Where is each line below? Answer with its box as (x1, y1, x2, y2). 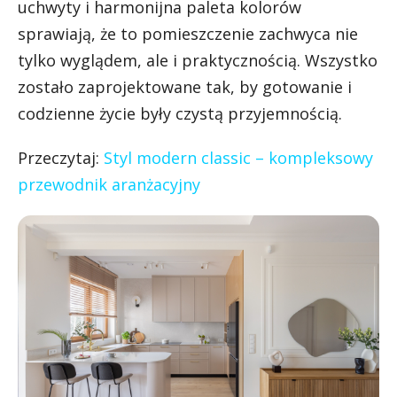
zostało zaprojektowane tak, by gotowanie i (18, 75, 352, 97)
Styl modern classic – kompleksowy (104, 146, 373, 168)
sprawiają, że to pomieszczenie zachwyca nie (18, 22, 358, 44)
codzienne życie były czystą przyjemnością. (18, 102, 342, 124)
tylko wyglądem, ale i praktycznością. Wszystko (18, 49, 378, 71)
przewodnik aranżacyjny (18, 173, 200, 195)
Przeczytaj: (18, 146, 99, 168)
